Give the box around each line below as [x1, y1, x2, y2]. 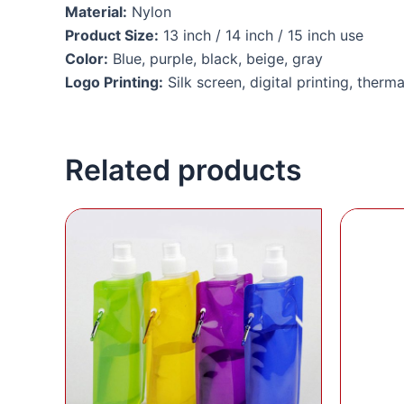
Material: [65, 3, 127, 21]
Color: [65, 50, 108, 68]
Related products [65, 152, 302, 188]
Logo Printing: [65, 73, 163, 91]
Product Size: [65, 26, 159, 44]
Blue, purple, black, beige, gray [108, 50, 323, 68]
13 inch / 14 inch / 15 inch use [159, 26, 363, 44]
